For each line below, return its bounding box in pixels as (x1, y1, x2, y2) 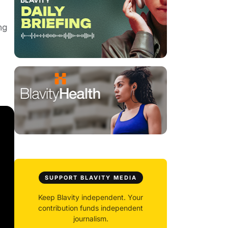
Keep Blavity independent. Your (38, 193, 143, 202)
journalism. (73, 214, 108, 223)
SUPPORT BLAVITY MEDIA (44, 174, 137, 182)
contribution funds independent (38, 204, 143, 213)
